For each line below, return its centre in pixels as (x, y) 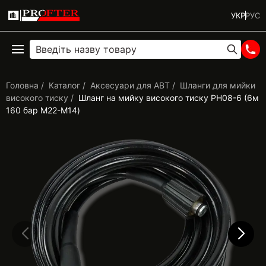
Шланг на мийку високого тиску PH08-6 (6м (169, 98)
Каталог (64, 85)
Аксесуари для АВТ (130, 85)
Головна (22, 85)
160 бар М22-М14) (43, 110)
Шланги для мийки (218, 85)
